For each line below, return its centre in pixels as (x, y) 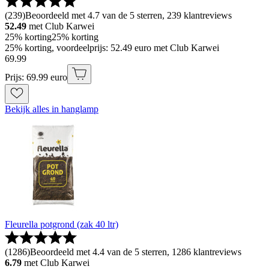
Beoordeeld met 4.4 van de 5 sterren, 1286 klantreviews (136, 252)
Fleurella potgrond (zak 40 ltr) (62, 225)
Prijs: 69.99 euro (36, 77)
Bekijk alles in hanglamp (52, 109)
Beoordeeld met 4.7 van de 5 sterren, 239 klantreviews (128, 16)
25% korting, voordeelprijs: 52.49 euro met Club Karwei (112, 48)
